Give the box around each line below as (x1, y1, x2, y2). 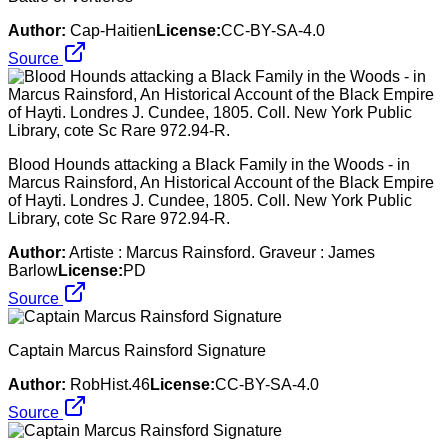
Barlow (8, 261, 58, 279)
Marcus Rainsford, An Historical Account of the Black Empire (8, 173, 434, 191)
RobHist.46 (70, 375, 150, 393)
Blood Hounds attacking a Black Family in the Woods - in (8, 155, 410, 173)
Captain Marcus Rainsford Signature (8, 341, 266, 359)
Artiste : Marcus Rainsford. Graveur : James (69, 243, 375, 261)
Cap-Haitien (70, 21, 156, 39)
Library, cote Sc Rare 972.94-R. (8, 209, 230, 227)
